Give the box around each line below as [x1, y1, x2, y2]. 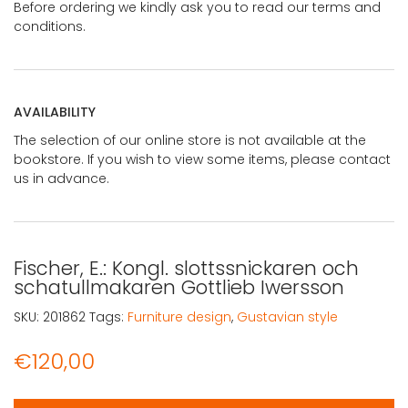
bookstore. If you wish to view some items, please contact [14, 149, 391, 168]
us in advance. [14, 168, 109, 188]
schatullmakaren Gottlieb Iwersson [14, 273, 344, 301]
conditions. [14, 16, 86, 36]
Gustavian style [237, 307, 338, 326]
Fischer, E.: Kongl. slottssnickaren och [14, 254, 359, 281]
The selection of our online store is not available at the [14, 130, 366, 149]
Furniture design [127, 307, 231, 326]
